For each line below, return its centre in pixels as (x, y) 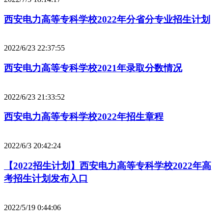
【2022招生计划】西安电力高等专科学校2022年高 (108, 165)
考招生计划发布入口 (46, 178)
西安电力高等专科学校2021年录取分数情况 (93, 68)
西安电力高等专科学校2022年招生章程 (84, 117)
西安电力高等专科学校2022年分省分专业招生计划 (107, 19)
